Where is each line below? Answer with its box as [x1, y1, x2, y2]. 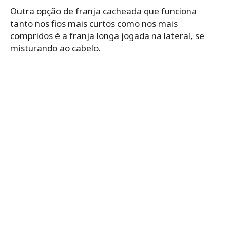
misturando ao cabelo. [10, 42, 101, 54]
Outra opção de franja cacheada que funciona [10, 5, 197, 17]
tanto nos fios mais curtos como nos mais [10, 17, 178, 29]
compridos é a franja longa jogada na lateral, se [10, 29, 204, 42]
